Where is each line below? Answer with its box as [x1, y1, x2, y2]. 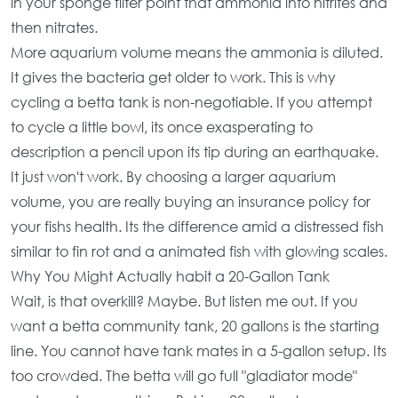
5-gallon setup [270, 341, 366, 360]
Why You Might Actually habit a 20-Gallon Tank [11, 267, 330, 285]
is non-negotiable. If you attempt [148, 92, 372, 111]
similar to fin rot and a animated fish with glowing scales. [11, 242, 387, 260]
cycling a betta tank [11, 92, 148, 111]
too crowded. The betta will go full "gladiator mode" [11, 366, 357, 385]
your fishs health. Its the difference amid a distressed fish [11, 217, 384, 235]
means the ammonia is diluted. [171, 43, 383, 61]
